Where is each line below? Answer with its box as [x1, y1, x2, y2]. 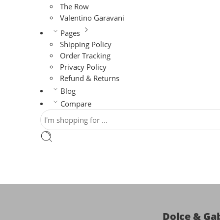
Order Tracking [60, 51, 111, 60]
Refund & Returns [60, 74, 120, 83]
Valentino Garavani [60, 13, 125, 23]
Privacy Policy [60, 62, 107, 72]
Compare [60, 99, 91, 109]
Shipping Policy [60, 40, 112, 49]
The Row [60, 2, 89, 11]
